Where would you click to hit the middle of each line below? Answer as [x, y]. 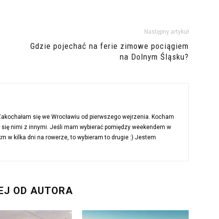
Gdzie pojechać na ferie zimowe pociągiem [109, 46]
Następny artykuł [166, 32]
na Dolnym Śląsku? [154, 57]
